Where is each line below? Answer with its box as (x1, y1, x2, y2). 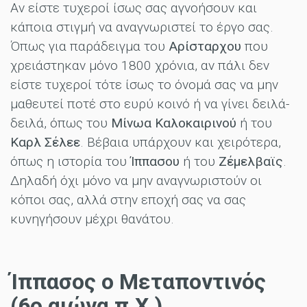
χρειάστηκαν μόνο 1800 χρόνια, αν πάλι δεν (10, 57, 269, 73)
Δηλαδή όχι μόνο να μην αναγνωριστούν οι (10, 172, 262, 188)
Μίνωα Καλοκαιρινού (111, 114, 236, 131)
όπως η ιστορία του (10, 153, 130, 169)
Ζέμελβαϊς (219, 153, 283, 169)
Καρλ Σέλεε (10, 134, 80, 150)
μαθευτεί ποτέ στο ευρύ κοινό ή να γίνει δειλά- (10, 95, 290, 112)
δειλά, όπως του (10, 114, 111, 131)
